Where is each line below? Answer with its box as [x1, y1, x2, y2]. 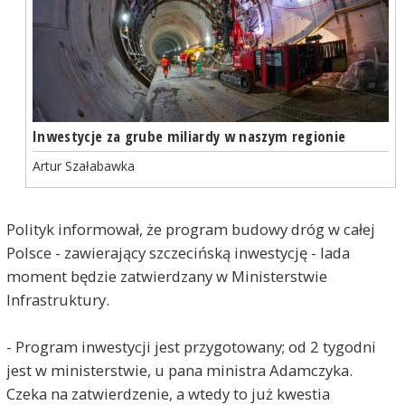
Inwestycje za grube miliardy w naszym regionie [32, 126, 346, 146]
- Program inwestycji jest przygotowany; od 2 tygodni [5, 336, 376, 358]
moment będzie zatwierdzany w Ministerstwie [5, 266, 327, 287]
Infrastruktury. [5, 289, 109, 311]
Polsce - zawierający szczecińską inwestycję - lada [5, 242, 350, 264]
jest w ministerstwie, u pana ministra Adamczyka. [5, 360, 353, 381]
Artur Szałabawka [32, 157, 135, 175]
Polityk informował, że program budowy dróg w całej [5, 219, 375, 240]
